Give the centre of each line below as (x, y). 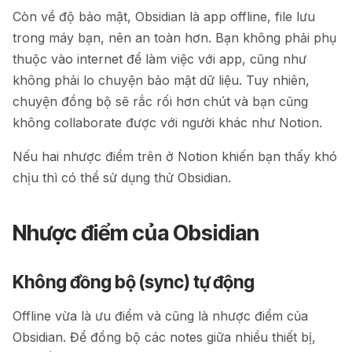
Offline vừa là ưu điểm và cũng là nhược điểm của (160, 316)
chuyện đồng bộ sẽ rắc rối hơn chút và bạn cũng (160, 101)
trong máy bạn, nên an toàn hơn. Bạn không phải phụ (174, 37)
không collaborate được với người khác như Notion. (167, 122)
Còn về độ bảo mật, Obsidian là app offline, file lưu (164, 16)
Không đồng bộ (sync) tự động (134, 281)
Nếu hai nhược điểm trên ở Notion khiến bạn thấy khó (175, 156)
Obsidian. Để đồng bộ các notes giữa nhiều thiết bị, (164, 337)
